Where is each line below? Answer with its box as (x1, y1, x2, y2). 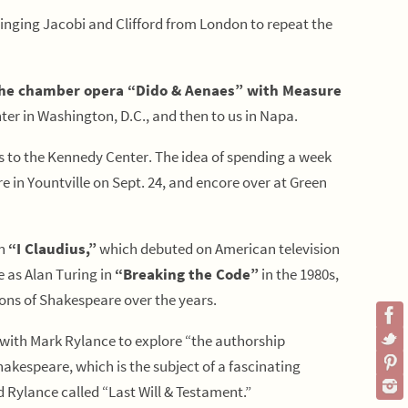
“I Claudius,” (8, 239, 97, 259)
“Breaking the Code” (115, 264, 259, 284)
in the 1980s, (259, 264, 339, 284)
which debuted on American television (97, 239, 340, 259)
